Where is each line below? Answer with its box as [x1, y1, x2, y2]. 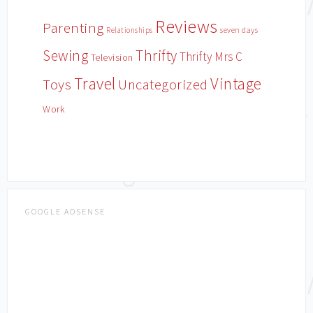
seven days [220, 25, 258, 35]
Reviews [155, 15, 218, 38]
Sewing [43, 46, 88, 65]
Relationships [106, 25, 153, 35]
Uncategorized [118, 75, 208, 94]
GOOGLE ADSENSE [25, 206, 105, 217]
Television [90, 51, 133, 64]
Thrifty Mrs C [180, 49, 243, 64]
